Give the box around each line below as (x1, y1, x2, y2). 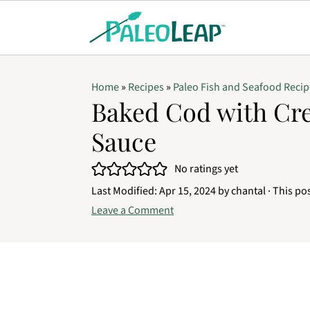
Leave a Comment (91, 203, 174, 218)
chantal (231, 183, 266, 199)
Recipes (128, 80, 164, 95)
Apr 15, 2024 (159, 183, 216, 199)
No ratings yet (174, 161, 238, 176)
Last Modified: (91, 183, 159, 199)
